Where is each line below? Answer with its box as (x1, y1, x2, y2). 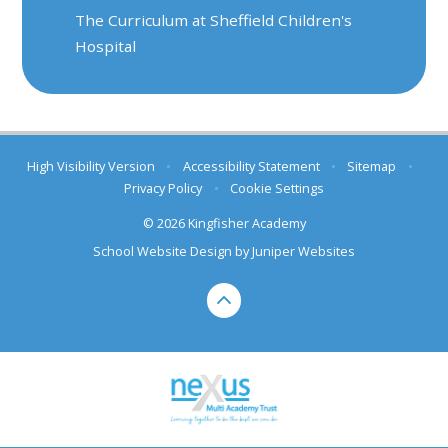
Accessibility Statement (182, 157, 320, 176)
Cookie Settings (229, 179, 324, 198)
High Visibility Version (27, 157, 156, 176)
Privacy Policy (124, 179, 203, 198)
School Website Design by (93, 242, 252, 261)
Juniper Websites (252, 242, 355, 261)
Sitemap (347, 157, 397, 176)
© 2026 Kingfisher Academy (142, 214, 306, 233)
